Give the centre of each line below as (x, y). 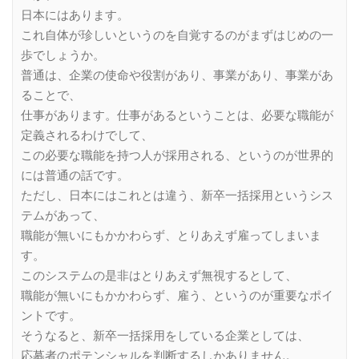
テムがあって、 (63, 216)
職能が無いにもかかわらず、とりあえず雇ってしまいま (171, 236)
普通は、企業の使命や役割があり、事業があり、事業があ (177, 76)
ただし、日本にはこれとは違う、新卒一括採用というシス (177, 196)
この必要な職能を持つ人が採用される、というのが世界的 (177, 156)
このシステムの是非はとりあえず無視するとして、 (159, 276)
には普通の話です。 (75, 176)
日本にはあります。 (75, 16)
